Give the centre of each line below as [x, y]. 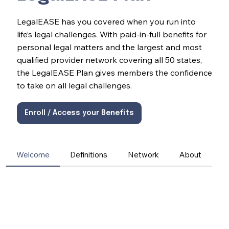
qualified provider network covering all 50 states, [109, 60]
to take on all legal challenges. [74, 86]
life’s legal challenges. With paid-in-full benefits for [111, 35]
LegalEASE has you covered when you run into [106, 22]
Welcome [33, 155]
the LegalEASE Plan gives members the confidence [114, 73]
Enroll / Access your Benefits [79, 113]
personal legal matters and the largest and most [109, 47]
